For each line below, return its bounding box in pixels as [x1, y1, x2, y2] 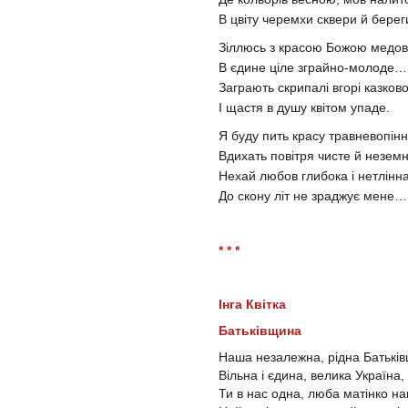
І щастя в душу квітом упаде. [219, 99, 390, 115]
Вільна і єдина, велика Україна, [219, 367, 404, 382]
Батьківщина [219, 322, 301, 338]
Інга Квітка [219, 296, 286, 311]
